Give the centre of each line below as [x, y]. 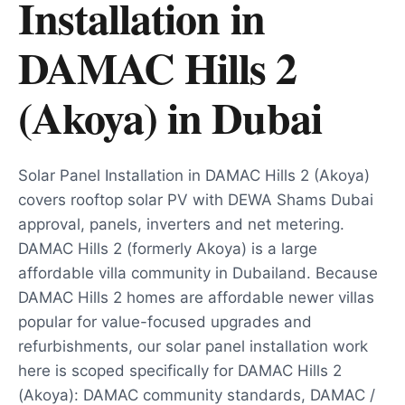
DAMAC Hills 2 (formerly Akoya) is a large [168, 249]
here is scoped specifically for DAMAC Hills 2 [180, 371]
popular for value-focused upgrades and [165, 322]
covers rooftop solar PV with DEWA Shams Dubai [196, 200]
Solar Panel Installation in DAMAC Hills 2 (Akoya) [194, 175]
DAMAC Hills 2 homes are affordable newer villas [196, 297]
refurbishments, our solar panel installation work [193, 346]
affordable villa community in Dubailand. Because [198, 273]
